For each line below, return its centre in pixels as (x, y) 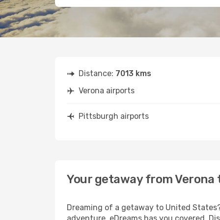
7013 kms (133, 73)
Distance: (97, 73)
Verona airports (107, 91)
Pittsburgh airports (114, 116)
